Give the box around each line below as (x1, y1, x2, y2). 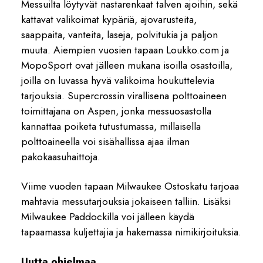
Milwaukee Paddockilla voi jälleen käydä (21, 208, 194, 224)
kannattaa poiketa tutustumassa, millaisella (21, 118, 201, 134)
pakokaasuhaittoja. (21, 149, 103, 164)
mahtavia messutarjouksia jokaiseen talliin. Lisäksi (21, 193, 231, 209)
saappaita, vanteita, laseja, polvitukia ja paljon (21, 26, 218, 42)
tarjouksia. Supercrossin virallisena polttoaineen (21, 87, 227, 103)
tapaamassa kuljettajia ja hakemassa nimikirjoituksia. (21, 224, 241, 240)
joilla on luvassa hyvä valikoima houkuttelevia (21, 72, 214, 88)
